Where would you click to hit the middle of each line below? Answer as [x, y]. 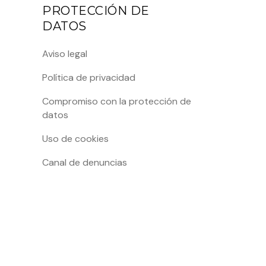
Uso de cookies [75, 139]
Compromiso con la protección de [117, 102]
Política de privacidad [89, 78]
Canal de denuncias [85, 163]
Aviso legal [65, 54]
